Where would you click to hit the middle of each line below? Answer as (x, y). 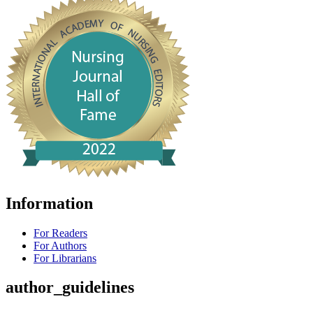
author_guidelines (70, 287)
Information (49, 203)
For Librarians (65, 258)
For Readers (60, 233)
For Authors (60, 245)
